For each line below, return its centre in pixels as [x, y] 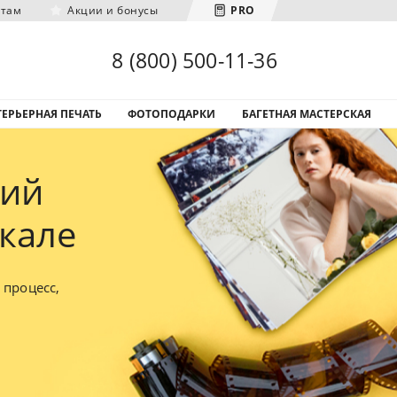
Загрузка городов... [198, 58]
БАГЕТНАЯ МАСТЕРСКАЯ [306, 114]
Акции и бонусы [113, 10]
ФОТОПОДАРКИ [171, 114]
